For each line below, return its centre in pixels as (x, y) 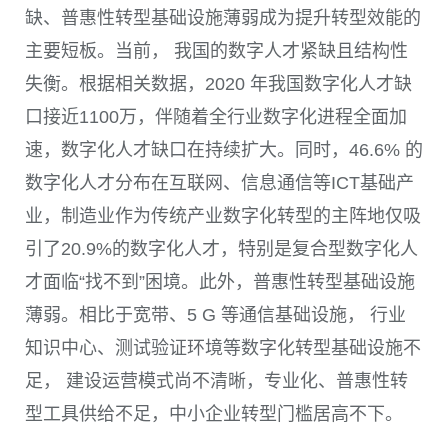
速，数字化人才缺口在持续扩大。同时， (187, 149)
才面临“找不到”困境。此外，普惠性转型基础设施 (220, 281)
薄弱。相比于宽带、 (106, 314)
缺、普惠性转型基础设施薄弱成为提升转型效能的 (223, 17)
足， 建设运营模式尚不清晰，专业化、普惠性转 (216, 380)
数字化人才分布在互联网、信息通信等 (178, 182)
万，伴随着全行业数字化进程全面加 (263, 116)
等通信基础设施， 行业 (313, 314)
